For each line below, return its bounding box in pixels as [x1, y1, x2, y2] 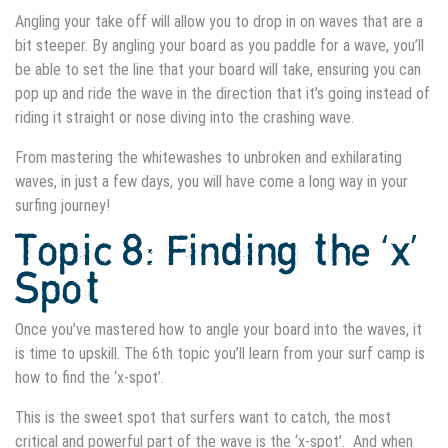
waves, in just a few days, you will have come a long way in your [15, 171, 408, 191]
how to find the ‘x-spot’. [15, 367, 168, 387]
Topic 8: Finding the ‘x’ [15, 229, 417, 275]
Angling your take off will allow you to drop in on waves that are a [15, 11, 423, 31]
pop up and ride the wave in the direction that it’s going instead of [15, 83, 430, 103]
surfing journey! [15, 195, 110, 215]
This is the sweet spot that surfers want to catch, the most [15, 407, 391, 427]
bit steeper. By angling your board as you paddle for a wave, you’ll [15, 35, 424, 55]
